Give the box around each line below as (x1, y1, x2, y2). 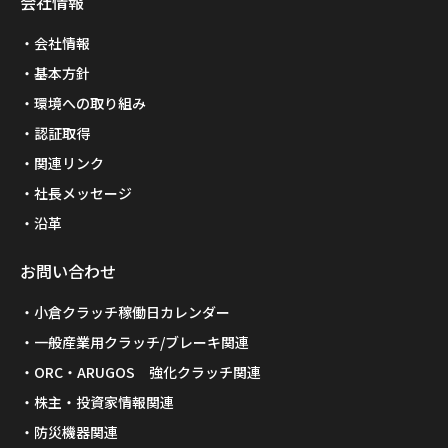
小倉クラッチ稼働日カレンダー (34, 302, 230, 323)
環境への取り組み (34, 93, 146, 114)
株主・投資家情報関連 (34, 392, 174, 413)
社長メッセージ (34, 183, 132, 204)
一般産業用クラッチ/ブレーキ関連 (34, 332, 249, 353)
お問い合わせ (20, 259, 116, 284)
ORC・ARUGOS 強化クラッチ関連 (34, 362, 261, 383)
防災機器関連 (34, 422, 118, 443)
